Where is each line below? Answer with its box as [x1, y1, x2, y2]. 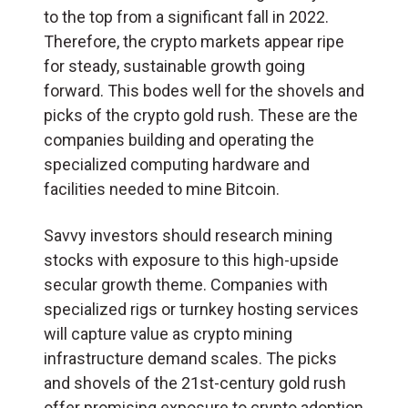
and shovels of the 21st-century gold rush [44, 372, 346, 393]
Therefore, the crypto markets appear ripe [44, 31, 344, 51]
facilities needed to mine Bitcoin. [44, 178, 280, 199]
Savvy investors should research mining [44, 225, 332, 245]
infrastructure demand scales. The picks [44, 348, 337, 368]
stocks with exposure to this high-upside [44, 250, 339, 270]
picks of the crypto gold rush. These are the [44, 105, 358, 125]
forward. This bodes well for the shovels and [44, 80, 364, 100]
